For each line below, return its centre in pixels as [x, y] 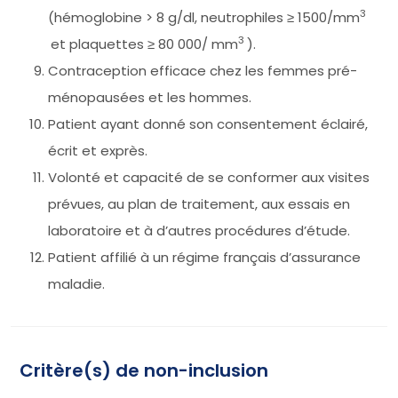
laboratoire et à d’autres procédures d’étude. [199, 230]
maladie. [76, 283]
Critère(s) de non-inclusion [144, 370]
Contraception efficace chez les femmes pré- [203, 70]
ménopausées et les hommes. [150, 97]
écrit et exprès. [98, 150]
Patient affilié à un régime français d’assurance [204, 257]
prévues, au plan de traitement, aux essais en [199, 203]
